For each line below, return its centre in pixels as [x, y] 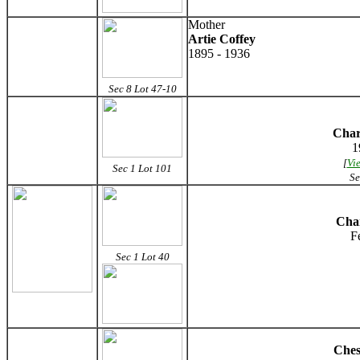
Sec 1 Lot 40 [142, 257]
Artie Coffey [222, 39]
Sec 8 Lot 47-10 [142, 89]
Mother [207, 25]
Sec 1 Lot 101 [142, 168]
